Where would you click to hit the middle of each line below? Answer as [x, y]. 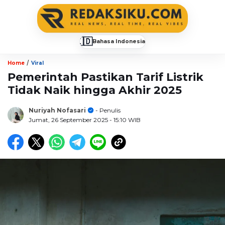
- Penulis [107, 110]
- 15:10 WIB [125, 120]
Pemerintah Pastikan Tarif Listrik [105, 77]
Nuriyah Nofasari [57, 110]
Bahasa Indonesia [119, 41]
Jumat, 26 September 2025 [69, 120]
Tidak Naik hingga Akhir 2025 [95, 90]
